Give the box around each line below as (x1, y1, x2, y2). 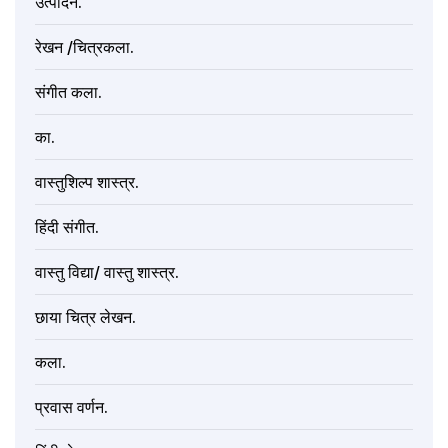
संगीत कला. (35, 82, 102, 103)
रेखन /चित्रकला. (35, 37, 134, 58)
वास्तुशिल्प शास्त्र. (35, 172, 139, 193)
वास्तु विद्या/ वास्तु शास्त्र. (35, 262, 179, 283)
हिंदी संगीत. (35, 217, 99, 238)
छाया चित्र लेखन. (35, 307, 136, 328)
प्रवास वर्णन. (35, 397, 108, 418)
